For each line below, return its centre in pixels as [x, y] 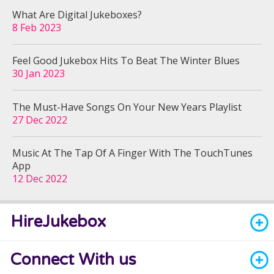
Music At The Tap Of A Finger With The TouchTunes [132, 153]
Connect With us [74, 260]
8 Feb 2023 [37, 27]
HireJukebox [58, 222]
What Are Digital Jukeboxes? [77, 14]
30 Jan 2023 [39, 74]
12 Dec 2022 [40, 178]
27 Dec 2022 [40, 120]
